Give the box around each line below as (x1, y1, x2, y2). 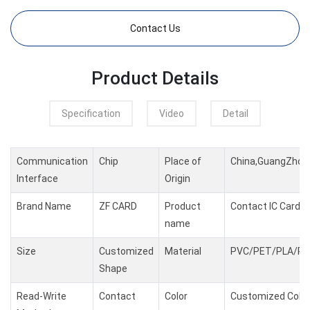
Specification (62, 108, 120, 120)
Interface (16, 173, 58, 185)
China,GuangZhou (230, 156, 309, 167)
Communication (16, 156, 88, 167)
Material (164, 246, 201, 257)
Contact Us (129, 23, 181, 35)
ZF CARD (98, 201, 137, 212)
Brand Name (16, 201, 71, 212)
